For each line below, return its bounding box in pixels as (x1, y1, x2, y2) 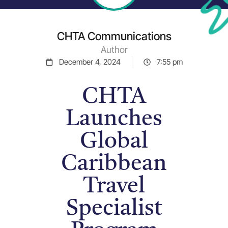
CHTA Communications (56, 30, 172, 43)
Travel (83, 176, 145, 198)
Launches (66, 108, 162, 131)
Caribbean (61, 153, 167, 176)
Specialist (66, 198, 162, 220)
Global (80, 131, 148, 153)
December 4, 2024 (59, 57, 121, 67)
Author (100, 44, 128, 55)
